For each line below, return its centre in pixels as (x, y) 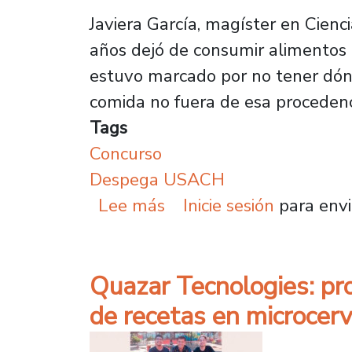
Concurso (126, 154)
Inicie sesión (228, 206)
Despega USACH (157, 180)
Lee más (132, 206)
